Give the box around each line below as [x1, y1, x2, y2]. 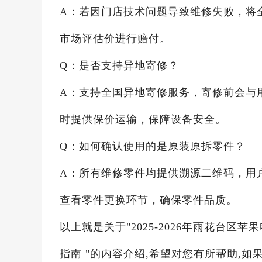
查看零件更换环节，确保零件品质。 [60, 194, 237, 206]
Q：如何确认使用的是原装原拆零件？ [60, 140, 246, 152]
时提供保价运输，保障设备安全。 [60, 113, 226, 125]
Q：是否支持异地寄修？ [60, 60, 179, 71]
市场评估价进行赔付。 [60, 33, 171, 44]
